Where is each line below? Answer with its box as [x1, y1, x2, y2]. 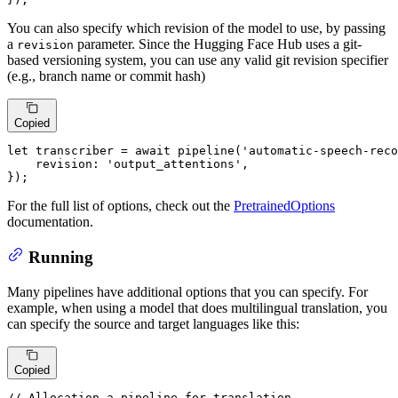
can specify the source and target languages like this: [7, 315, 299, 331]
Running [28, 248, 93, 267]
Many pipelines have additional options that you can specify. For [7, 283, 368, 299]
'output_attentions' [107, 156, 242, 171]
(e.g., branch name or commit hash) [7, 68, 205, 84]
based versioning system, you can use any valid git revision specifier [7, 52, 388, 68]
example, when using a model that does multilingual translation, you [7, 299, 387, 315]
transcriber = [28, 143, 135, 157]
